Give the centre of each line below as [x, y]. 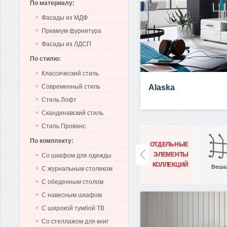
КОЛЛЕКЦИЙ [170, 164]
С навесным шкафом [72, 195]
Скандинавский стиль [72, 113]
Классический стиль [70, 73]
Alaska [162, 87]
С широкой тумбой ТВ [73, 208]
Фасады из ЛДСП [66, 44]
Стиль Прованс [64, 126]
